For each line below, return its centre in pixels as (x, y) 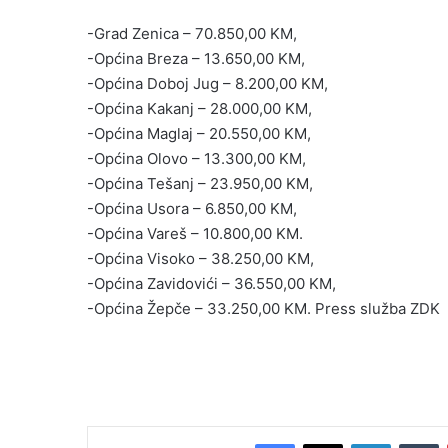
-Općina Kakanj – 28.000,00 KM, (205, 109)
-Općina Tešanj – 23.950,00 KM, (200, 184)
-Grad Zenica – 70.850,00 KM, (196, 34)
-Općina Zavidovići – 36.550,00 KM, (211, 284)
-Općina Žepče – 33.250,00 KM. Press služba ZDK (263, 309)
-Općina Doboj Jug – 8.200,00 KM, (207, 84)
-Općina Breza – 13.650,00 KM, (196, 59)
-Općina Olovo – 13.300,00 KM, (196, 159)
